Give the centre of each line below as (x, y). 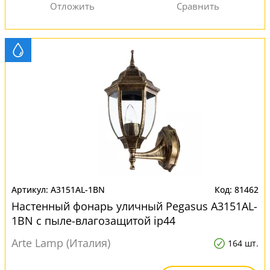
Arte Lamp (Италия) (61, 243)
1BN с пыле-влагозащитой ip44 (93, 221)
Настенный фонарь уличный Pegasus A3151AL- (134, 206)
